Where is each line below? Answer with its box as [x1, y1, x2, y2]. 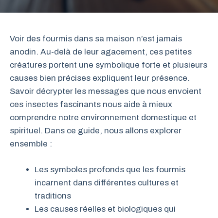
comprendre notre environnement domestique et [10, 113, 197, 122]
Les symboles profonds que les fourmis [35, 164, 185, 174]
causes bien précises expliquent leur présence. [10, 73, 190, 83]
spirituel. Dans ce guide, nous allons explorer [10, 126, 182, 135]
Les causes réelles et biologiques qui [35, 204, 176, 214]
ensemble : [10, 139, 52, 148]
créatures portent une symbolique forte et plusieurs [10, 60, 207, 70]
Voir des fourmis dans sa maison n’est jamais [10, 34, 182, 43]
